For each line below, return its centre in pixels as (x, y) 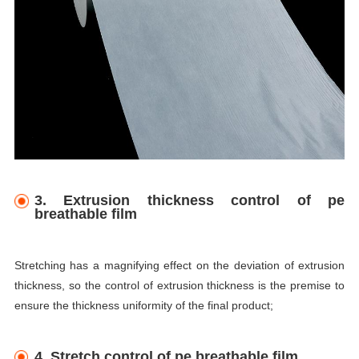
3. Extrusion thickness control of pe (190, 200)
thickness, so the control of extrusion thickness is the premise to (179, 285)
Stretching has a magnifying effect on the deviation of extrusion (179, 265)
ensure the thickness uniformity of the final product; (143, 305)
